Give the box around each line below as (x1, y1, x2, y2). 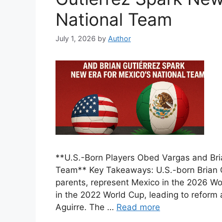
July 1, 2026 (55, 34, 96, 43)
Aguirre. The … (55, 202, 116, 213)
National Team (55, 9, 172, 30)
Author (108, 34, 131, 43)
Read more (116, 202, 160, 213)
